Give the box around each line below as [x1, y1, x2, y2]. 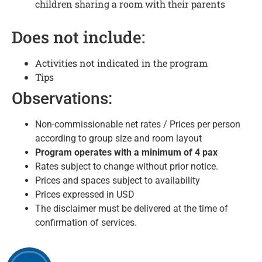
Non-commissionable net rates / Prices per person [35, 118, 240, 130]
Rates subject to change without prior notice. [35, 160, 218, 172]
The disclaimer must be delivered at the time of [35, 202, 228, 214]
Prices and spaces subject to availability [35, 174, 200, 186]
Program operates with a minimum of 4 [35, 146, 202, 158]
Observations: [12, 88, 112, 108]
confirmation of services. [35, 216, 137, 228]
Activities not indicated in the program [35, 56, 208, 69]
